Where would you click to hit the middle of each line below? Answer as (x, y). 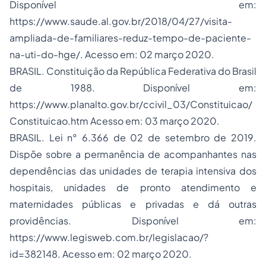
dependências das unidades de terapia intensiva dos (133, 171)
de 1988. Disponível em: (133, 88)
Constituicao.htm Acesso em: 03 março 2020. (115, 121)
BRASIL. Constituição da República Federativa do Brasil (133, 71)
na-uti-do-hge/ (45, 54)
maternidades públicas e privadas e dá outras (133, 204)
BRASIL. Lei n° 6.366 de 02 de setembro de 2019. (133, 137)
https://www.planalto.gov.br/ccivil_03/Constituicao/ (131, 104)
